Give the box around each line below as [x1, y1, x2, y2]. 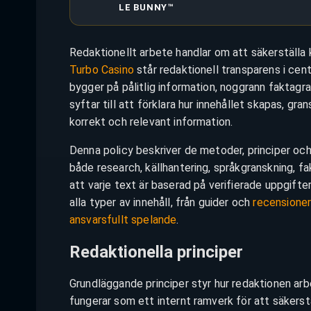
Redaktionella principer [69, 242, 243, 262]
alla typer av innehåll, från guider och [69, 195, 253, 209]
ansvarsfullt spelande [69, 212, 177, 226]
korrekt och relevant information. [69, 115, 233, 128]
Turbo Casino [69, 62, 134, 76]
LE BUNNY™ [118, 1, 174, 12]
